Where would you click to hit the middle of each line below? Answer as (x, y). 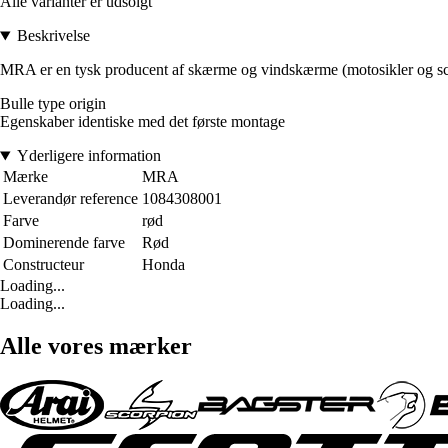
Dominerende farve (64, 243)
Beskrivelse (53, 36)
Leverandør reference (70, 199)
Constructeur (43, 265)
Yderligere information (88, 156)
